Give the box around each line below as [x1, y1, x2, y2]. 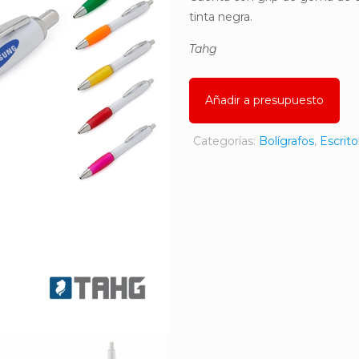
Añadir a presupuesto [205, 93, 324, 107]
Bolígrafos [259, 134, 314, 148]
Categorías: [193, 134, 259, 148]
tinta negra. [189, 10, 252, 24]
